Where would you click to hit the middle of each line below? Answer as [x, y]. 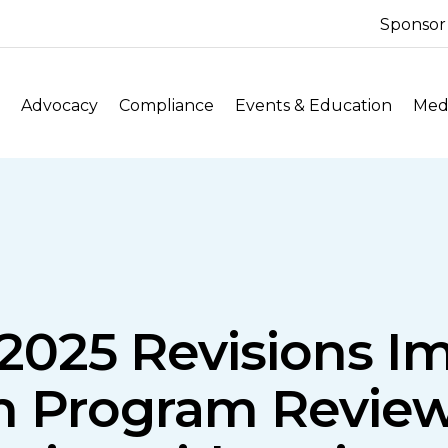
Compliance [167, 105]
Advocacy [60, 105]
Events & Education [314, 105]
